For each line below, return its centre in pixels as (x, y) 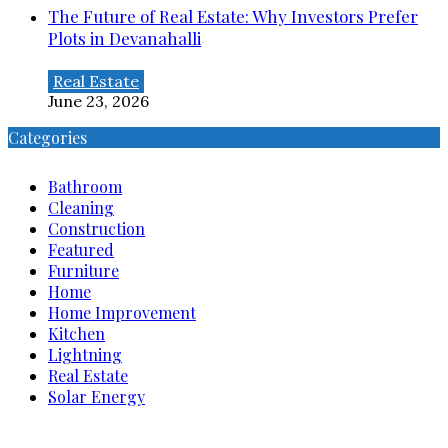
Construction (96, 229)
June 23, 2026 (98, 101)
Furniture (83, 271)
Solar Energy (96, 397)
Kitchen (76, 334)
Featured (81, 250)
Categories (47, 138)
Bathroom (85, 187)
